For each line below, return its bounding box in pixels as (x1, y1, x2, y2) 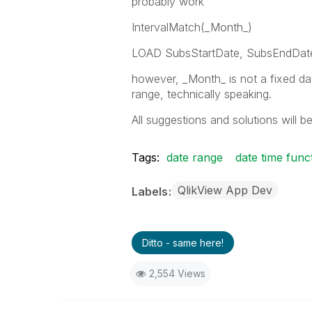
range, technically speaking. (131, 87, 272, 101)
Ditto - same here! (141, 237, 224, 249)
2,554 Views (148, 267, 205, 279)
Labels (131, 185, 171, 198)
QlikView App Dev (177, 183, 272, 197)
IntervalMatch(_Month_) (131, 20, 252, 34)
